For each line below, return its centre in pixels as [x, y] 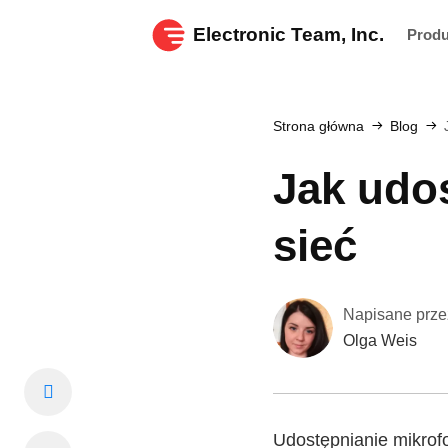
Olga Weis [380, 340]
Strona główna [318, 126]
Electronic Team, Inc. [288, 34]
